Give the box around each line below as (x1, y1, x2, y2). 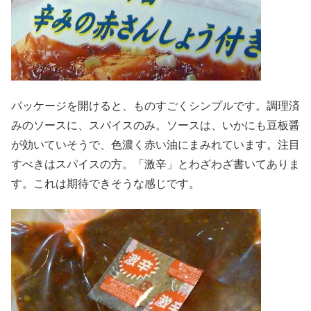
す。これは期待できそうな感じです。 (11, 177, 200, 190)
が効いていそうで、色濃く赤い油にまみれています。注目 (11, 138, 300, 151)
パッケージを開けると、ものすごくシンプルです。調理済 (11, 99, 300, 112)
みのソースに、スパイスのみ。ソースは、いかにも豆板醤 (11, 119, 300, 131)
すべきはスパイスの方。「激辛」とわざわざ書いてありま (11, 158, 300, 170)
